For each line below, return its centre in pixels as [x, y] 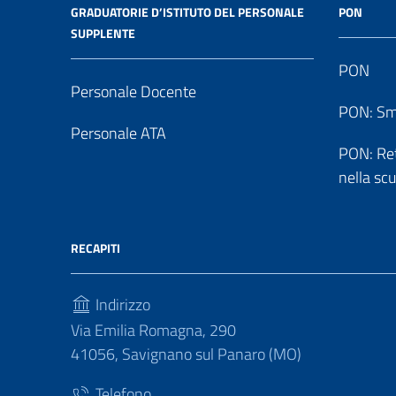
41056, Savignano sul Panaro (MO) [186, 354]
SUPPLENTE [103, 33]
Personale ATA [118, 133]
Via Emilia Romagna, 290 [153, 330]
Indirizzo [121, 305]
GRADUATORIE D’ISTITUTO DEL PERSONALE [187, 12]
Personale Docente [133, 91]
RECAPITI [95, 248]
